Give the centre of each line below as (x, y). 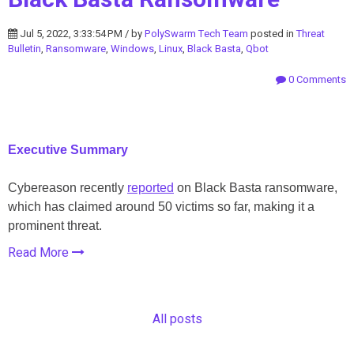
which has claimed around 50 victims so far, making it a (161, 206)
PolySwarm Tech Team (196, 33)
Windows (132, 48)
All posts (177, 319)
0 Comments (316, 79)
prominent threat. (55, 225)
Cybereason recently (68, 187)
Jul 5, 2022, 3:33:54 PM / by (81, 33)
